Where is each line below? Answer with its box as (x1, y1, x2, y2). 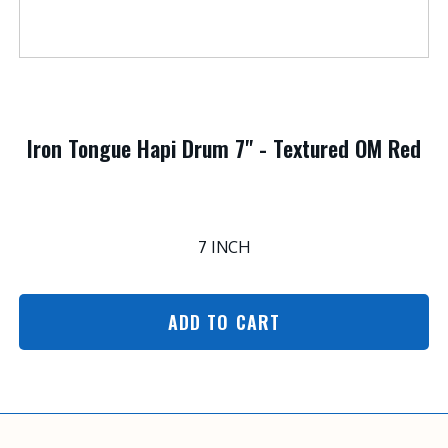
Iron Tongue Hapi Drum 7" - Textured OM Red (27, 132, 421, 164)
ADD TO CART (167, 309, 281, 335)
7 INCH (198, 237, 250, 257)
